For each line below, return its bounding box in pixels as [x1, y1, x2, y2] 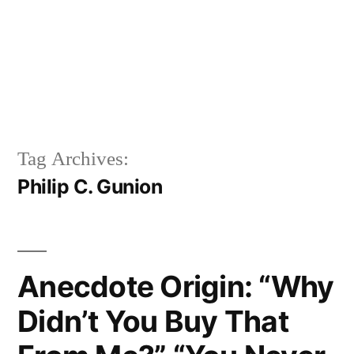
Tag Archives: [17, 146, 129, 171]
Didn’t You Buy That [17, 303, 288, 339]
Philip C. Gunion [17, 174, 163, 198]
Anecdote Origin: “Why [17, 268, 334, 304]
